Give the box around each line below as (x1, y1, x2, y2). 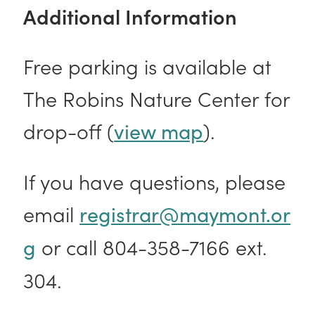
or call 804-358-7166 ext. (36, 232, 268, 262)
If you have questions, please (23, 167, 286, 196)
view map (114, 117, 204, 146)
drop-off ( (23, 116, 115, 146)
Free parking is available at (23, 51, 272, 81)
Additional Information (23, 1, 243, 31)
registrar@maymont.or (79, 200, 291, 229)
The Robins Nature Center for (23, 84, 290, 113)
